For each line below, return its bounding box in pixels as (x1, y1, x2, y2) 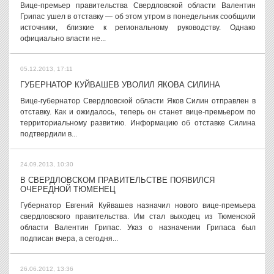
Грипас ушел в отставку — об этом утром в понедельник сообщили (20, 12, 256, 21)
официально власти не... (20, 34, 106, 43)
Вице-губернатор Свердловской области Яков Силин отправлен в (20, 96, 256, 105)
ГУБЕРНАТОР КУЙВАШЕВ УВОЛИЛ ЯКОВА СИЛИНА (20, 80, 220, 89)
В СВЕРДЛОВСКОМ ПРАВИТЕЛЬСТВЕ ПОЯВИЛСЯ (20, 175, 215, 185)
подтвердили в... (20, 129, 77, 138)
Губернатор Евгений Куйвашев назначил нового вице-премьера (20, 201, 256, 210)
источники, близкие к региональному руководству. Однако (20, 23, 256, 32)
